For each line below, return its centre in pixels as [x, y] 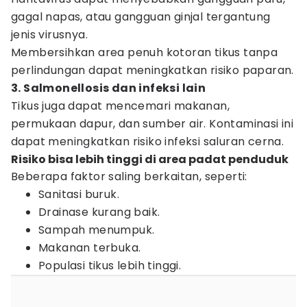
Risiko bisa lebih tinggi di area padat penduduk [150, 159]
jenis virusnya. [50, 35]
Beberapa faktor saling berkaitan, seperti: [129, 176]
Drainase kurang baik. [99, 212]
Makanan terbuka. [90, 248]
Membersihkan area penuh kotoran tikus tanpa [145, 52]
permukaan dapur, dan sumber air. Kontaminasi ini [152, 124]
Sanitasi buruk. [79, 194]
